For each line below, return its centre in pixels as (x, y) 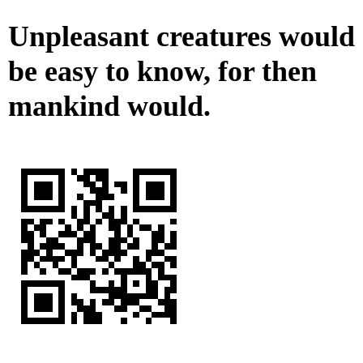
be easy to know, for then (162, 72)
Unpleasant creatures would (181, 37)
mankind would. (109, 107)
